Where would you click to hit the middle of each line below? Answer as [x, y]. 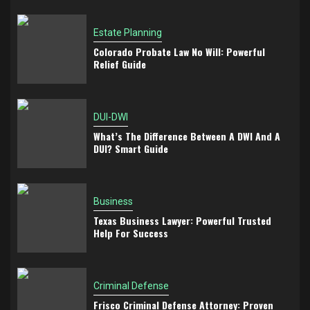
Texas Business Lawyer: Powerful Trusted [182, 220]
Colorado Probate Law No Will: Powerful [179, 51]
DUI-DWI [111, 117]
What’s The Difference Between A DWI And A [187, 136]
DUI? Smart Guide [131, 148]
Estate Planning [128, 32]
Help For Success [131, 232]
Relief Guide [120, 64]
